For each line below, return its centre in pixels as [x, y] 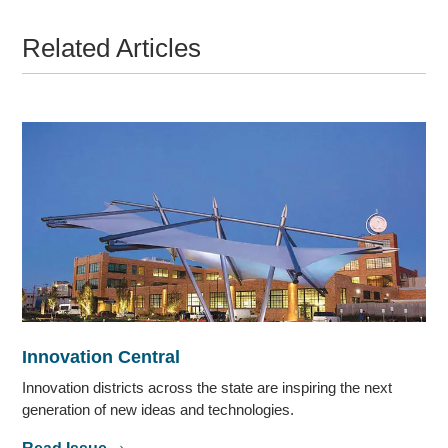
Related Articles [112, 48]
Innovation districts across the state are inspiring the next [207, 388]
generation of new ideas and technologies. [158, 410]
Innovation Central [101, 357]
